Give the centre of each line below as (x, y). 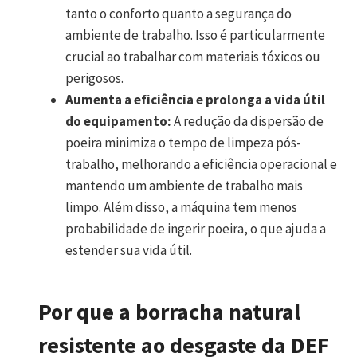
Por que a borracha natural (169, 312)
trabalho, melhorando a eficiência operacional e (201, 164)
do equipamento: (118, 121)
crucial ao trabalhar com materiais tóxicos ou (193, 57)
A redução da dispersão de (247, 121)
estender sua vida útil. (129, 250)
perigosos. (94, 78)
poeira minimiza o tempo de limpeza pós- (183, 143)
